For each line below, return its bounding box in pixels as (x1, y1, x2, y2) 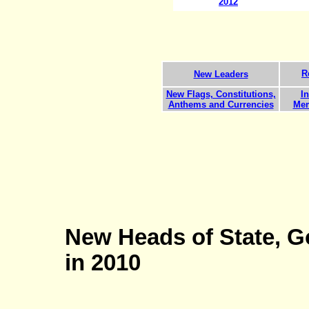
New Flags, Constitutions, (166, 88, 276, 99)
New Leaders (193, 68, 248, 79)
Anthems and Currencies (168, 99, 274, 110)
